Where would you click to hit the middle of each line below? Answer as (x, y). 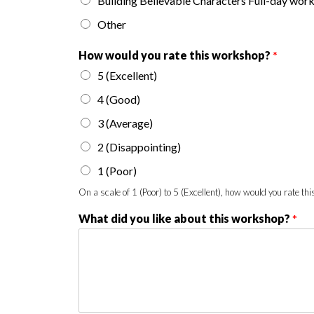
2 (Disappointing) (139, 147)
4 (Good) (119, 99)
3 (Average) (125, 123)
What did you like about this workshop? (185, 218)
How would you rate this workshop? (176, 55)
